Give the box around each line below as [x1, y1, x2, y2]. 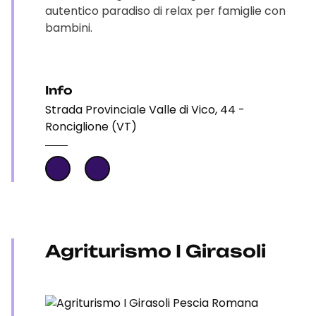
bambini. [45, 20, 92, 36]
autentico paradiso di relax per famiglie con [45, 3, 286, 19]
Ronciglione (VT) [45, 119, 137, 135]
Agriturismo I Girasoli [45, 241, 266, 262]
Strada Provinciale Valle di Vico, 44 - [45, 102, 245, 118]
